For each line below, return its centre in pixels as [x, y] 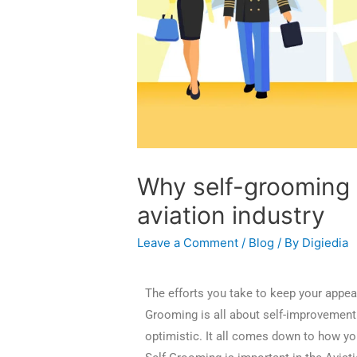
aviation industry [231, 216]
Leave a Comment [188, 243]
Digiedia [326, 243]
